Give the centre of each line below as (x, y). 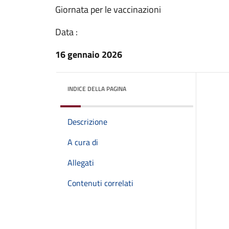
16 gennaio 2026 (89, 54)
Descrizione (87, 122)
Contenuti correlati (100, 183)
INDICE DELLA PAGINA (97, 89)
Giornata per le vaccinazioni (108, 9)
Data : (66, 32)
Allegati (81, 163)
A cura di (83, 142)
